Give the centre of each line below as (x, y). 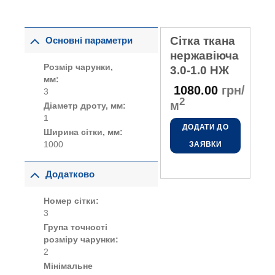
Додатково (70, 174)
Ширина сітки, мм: (83, 132)
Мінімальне (68, 266)
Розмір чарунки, (79, 67)
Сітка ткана (202, 41)
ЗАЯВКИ (205, 145)
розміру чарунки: (81, 239)
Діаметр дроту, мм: (85, 106)
